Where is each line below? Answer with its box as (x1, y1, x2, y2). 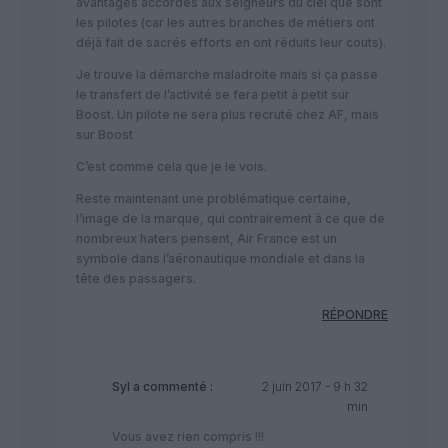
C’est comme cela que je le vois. (76, 158, 267, 174)
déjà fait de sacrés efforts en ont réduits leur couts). (76, 34, 386, 50)
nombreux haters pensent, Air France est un (76, 230, 337, 246)
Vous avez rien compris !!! (112, 428, 264, 444)
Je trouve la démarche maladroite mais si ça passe (76, 66, 378, 82)
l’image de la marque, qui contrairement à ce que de (76, 210, 385, 226)
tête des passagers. (76, 270, 196, 286)
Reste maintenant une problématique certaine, (76, 190, 351, 206)
